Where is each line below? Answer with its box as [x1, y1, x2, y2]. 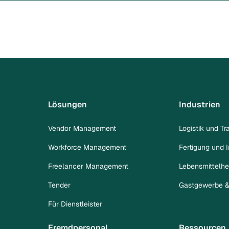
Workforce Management [48, 142, 127, 152]
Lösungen [48, 99, 87, 110]
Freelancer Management [48, 161, 129, 171]
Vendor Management [48, 123, 117, 133]
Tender [48, 180, 71, 190]
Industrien [178, 99, 220, 110]
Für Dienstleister [48, 199, 103, 209]
